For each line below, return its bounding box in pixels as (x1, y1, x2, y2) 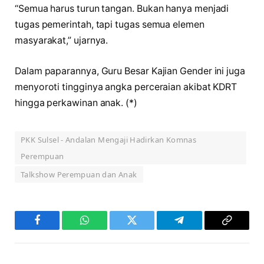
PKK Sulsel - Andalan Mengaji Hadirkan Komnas (21, 134, 197, 145)
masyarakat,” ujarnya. (15, 35, 108, 47)
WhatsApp (84, 223, 130, 235)
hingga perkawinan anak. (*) (15, 97, 137, 108)
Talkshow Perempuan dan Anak (21, 169, 137, 180)
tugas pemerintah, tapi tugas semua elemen (15, 19, 204, 31)
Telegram (178, 223, 219, 235)
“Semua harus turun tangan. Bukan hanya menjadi (15, 3, 229, 15)
